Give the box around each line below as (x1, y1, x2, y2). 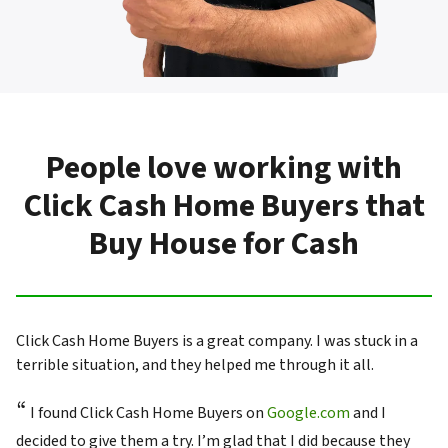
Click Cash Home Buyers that (23, 182, 425, 229)
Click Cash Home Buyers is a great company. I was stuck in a (16, 329, 418, 352)
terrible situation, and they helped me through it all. (16, 353, 374, 376)
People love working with (46, 144, 402, 191)
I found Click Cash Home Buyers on (27, 401, 267, 424)
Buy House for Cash (89, 220, 359, 267)
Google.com (267, 401, 350, 424)
